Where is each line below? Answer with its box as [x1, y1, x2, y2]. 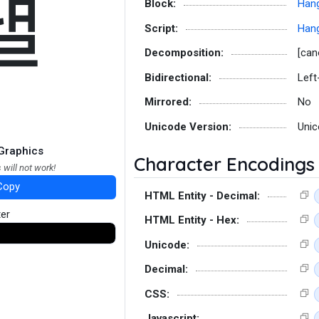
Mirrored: [145, 95, 192, 108]
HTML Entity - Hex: [145, 214, 239, 226]
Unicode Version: [145, 120, 231, 133]
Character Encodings [134, 152, 315, 176]
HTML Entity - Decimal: [145, 189, 260, 202]
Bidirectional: [145, 70, 211, 84]
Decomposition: [145, 46, 224, 59]
